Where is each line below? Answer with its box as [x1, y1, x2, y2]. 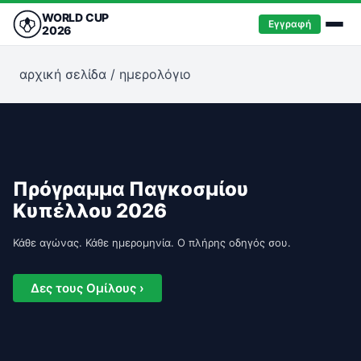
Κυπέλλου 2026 [13, 199, 167, 222]
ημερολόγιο [119, 66, 191, 82]
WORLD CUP [42, 10, 110, 24]
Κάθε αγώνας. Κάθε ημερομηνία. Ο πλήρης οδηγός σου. [13, 236, 291, 249]
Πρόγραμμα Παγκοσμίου [13, 177, 248, 201]
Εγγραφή [268, 18, 311, 30]
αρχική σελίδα [19, 66, 106, 82]
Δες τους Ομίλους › [31, 280, 144, 296]
